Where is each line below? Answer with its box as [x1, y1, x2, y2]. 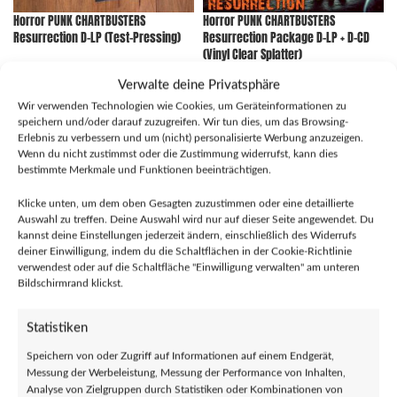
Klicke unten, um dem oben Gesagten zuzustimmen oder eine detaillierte [18, 198, 354, 208]
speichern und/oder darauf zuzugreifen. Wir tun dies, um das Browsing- [18, 116, 348, 127]
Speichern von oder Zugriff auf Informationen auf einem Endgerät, [27, 350, 334, 361]
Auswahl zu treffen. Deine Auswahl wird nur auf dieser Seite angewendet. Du [18, 214, 374, 224]
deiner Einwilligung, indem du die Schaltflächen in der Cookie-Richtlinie [18, 245, 352, 256]
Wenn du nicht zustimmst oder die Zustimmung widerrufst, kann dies [18, 148, 338, 159]
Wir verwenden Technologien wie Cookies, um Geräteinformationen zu [18, 100, 346, 111]
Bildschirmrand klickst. [18, 277, 123, 288]
